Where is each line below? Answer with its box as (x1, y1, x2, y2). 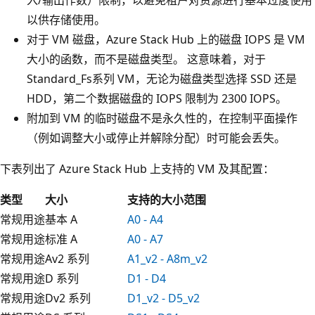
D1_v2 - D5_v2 (127, 290, 200, 306)
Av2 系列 (45, 250, 89, 266)
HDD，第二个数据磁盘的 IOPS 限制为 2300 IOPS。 (27, 90, 287, 106)
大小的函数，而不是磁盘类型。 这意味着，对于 (27, 51, 266, 67)
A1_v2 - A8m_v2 (127, 250, 207, 266)
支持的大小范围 (127, 191, 206, 207)
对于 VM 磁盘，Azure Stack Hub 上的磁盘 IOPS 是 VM (27, 31, 305, 47)
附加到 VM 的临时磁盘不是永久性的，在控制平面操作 (27, 110, 297, 126)
